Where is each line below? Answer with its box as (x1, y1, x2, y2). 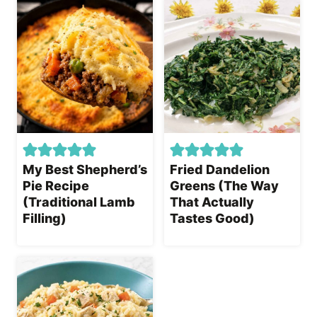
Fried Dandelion (170, 162, 270, 178)
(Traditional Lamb (23, 195, 135, 210)
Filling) (23, 211, 67, 226)
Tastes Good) (170, 211, 255, 226)
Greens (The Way (170, 178, 279, 194)
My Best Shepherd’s (23, 162, 147, 178)
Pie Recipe (23, 178, 89, 194)
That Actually (170, 195, 254, 210)
